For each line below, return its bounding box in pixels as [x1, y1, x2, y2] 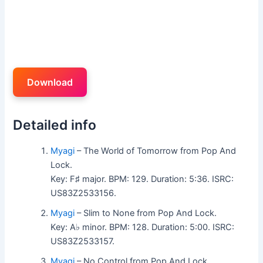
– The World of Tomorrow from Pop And [75, 145, 237, 156]
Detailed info [13, 117, 97, 133]
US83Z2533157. [50, 235, 115, 247]
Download [27, 76, 73, 88]
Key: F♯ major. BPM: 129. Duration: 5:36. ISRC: [50, 173, 234, 184]
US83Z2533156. [50, 187, 117, 198]
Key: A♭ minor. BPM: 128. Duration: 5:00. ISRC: [50, 221, 235, 232]
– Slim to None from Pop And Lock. [75, 207, 217, 218]
